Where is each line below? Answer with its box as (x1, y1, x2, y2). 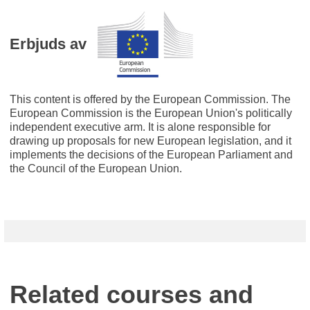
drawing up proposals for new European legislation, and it (10, 134, 291, 147)
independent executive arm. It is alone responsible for (10, 120, 271, 133)
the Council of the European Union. (10, 162, 182, 174)
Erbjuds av (10, 35, 86, 53)
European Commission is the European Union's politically (10, 107, 292, 119)
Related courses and (10, 280, 253, 309)
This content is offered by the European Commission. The (10, 93, 291, 105)
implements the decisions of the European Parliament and (10, 148, 293, 161)
